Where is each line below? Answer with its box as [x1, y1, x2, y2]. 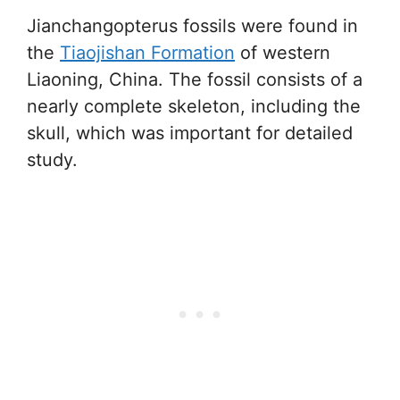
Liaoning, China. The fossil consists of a [27, 69, 362, 90]
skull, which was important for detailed [27, 122, 353, 144]
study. [27, 149, 78, 171]
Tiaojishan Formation [60, 42, 235, 63]
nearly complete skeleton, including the [27, 96, 361, 117]
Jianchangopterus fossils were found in [27, 15, 358, 37]
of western [235, 42, 330, 63]
